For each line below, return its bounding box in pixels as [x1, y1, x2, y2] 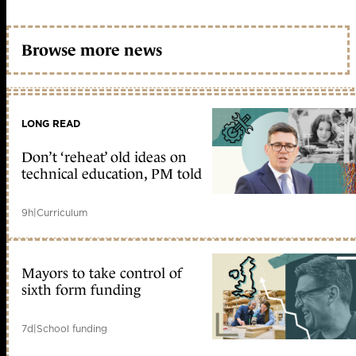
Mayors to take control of [21, 265, 182, 282]
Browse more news [21, 41, 162, 59]
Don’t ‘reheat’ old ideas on [21, 149, 187, 166]
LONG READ [21, 117, 80, 131]
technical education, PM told [21, 166, 202, 183]
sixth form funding [21, 282, 141, 299]
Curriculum [37, 206, 87, 220]
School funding [37, 322, 107, 336]
